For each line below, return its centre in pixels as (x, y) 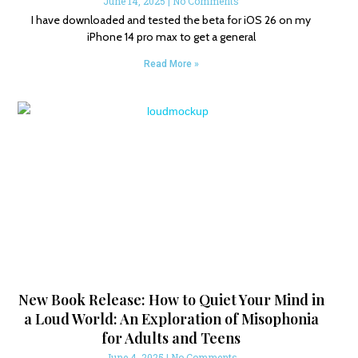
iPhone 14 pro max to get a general (171, 36)
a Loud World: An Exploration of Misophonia (171, 318)
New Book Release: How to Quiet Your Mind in (171, 299)
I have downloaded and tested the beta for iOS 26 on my (171, 20)
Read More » (171, 64)
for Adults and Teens (171, 338)
